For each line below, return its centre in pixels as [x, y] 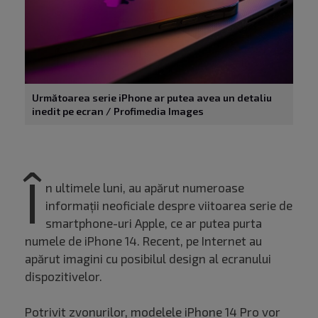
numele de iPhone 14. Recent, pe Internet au [143, 241]
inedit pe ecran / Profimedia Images [118, 111]
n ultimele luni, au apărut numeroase [145, 188]
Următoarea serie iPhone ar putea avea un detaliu [152, 98]
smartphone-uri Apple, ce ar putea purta [154, 223]
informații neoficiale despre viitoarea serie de [169, 205]
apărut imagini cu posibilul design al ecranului [148, 259]
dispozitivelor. [64, 276]
